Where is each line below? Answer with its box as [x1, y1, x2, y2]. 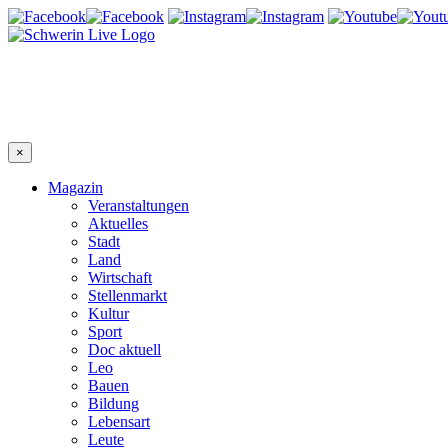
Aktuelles [88, 215, 148, 232]
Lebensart [88, 413, 150, 430]
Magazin [48, 179, 103, 196]
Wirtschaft [88, 269, 152, 286]
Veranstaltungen [88, 197, 189, 214]
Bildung [88, 395, 139, 412]
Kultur [88, 305, 129, 322]
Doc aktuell [88, 341, 161, 358]
